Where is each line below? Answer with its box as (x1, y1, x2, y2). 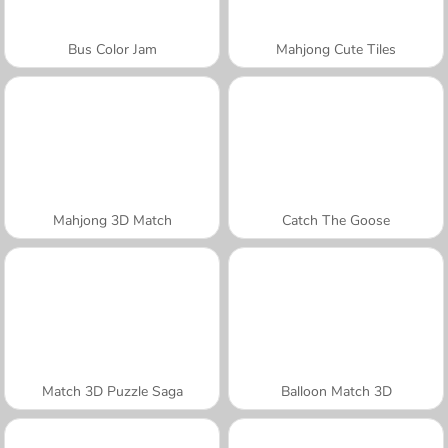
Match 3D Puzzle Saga (41, 381, 183, 401)
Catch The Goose (282, 210, 390, 230)
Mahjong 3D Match (52, 210, 172, 230)
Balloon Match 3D (280, 381, 392, 401)
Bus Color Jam (67, 39, 157, 59)
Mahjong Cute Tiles (276, 39, 396, 59)
